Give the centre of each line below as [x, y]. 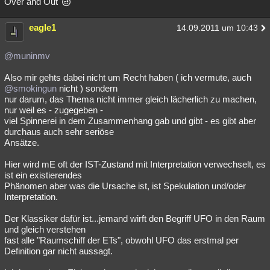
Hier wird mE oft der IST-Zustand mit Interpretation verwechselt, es [135, 164]
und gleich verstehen [45, 229]
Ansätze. [22, 143]
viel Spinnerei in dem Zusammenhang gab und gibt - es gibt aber [130, 121]
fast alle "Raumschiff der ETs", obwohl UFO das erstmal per [121, 240]
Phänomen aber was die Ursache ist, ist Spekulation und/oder [125, 186]
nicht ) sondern [87, 88]
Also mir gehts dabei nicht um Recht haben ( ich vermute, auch [128, 77]
